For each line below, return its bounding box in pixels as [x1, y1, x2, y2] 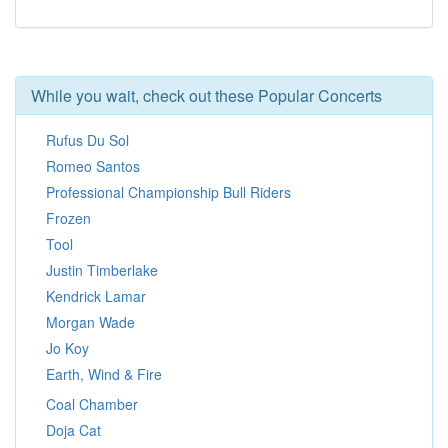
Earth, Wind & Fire [46, 364, 162, 384]
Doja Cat [46, 420, 101, 440]
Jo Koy [46, 338, 89, 358]
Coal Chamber [46, 394, 138, 414]
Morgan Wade [46, 312, 135, 332]
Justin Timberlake [46, 260, 158, 280]
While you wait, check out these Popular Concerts [31, 84, 382, 107]
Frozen [46, 208, 91, 228]
